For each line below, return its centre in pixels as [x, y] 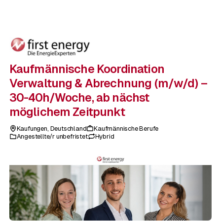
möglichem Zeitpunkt [67, 112]
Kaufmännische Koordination [87, 69]
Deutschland [68, 128]
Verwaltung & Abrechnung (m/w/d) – [108, 83]
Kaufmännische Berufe [126, 128]
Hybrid [105, 136]
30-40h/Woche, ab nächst [79, 98]
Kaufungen [32, 128]
